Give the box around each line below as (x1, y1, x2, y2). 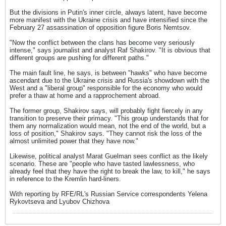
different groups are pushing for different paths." (10, 54, 149, 62)
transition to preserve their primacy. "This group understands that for (10, 115, 208, 122)
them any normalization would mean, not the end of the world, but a (10, 122, 206, 130)
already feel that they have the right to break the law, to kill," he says (10, 167, 210, 175)
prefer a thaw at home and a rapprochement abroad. (10, 92, 160, 99)
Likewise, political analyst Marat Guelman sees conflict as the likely (10, 152, 208, 160)
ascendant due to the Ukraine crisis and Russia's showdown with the (10, 77, 209, 84)
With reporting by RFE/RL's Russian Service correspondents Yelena (10, 190, 207, 198)
